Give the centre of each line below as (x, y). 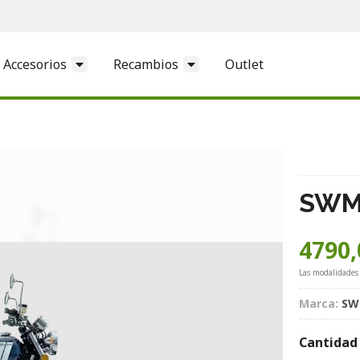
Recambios (146, 64)
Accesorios (35, 64)
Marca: (319, 303)
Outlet (244, 64)
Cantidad (328, 342)
